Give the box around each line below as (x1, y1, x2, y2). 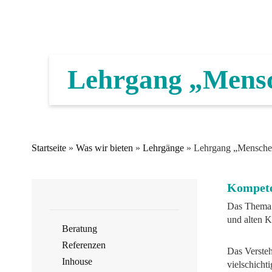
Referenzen (62, 240, 106, 250)
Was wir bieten (76, 143, 133, 153)
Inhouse (62, 256, 92, 267)
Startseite (32, 143, 66, 153)
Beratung (62, 223, 97, 234)
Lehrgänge (143, 143, 184, 153)
